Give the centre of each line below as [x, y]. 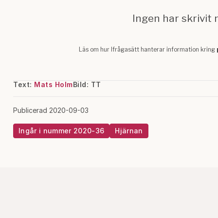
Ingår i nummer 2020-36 [62, 131]
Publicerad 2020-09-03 [51, 110]
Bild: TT [87, 84]
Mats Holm [54, 84]
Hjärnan [129, 131]
